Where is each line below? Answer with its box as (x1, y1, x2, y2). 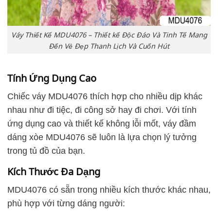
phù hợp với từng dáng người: (7, 199, 125, 209)
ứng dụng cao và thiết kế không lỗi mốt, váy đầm (7, 119, 196, 129)
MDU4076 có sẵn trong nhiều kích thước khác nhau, (7, 185, 211, 195)
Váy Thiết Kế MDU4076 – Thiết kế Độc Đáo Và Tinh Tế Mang (11, 27, 207, 40)
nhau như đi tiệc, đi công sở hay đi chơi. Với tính (7, 105, 197, 115)
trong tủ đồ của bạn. (7, 146, 85, 156)
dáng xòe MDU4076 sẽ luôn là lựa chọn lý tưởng (7, 132, 197, 143)
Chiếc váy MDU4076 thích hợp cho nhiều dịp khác (7, 91, 202, 102)
